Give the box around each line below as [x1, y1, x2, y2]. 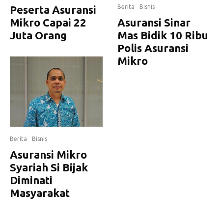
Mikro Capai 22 [10, 16, 86, 28]
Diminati [10, 173, 53, 186]
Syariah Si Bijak [10, 161, 88, 173]
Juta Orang [10, 29, 67, 41]
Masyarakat [10, 186, 70, 199]
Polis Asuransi [117, 42, 189, 54]
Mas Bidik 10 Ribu [117, 29, 208, 41]
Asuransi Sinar [117, 16, 191, 28]
